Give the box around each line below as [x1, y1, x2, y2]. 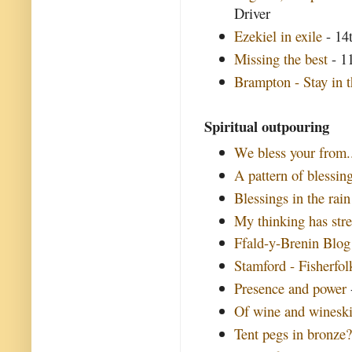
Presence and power [234, 278, 347, 299]
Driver [234, 3, 271, 24]
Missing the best [234, 48, 328, 68]
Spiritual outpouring [204, 115, 329, 137]
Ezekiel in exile [234, 25, 323, 46]
